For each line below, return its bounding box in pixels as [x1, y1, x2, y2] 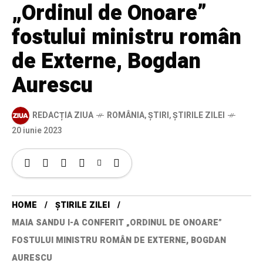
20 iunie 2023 [12, 124, 62, 137]
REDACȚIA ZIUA [32, 109, 93, 122]
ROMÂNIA [107, 109, 144, 122]
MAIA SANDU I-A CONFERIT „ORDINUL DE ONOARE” [12, 216, 222, 229]
